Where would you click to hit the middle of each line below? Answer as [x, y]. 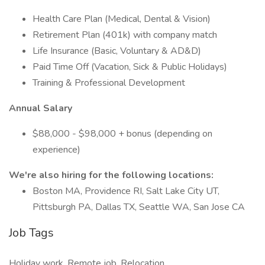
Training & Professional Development [109, 83]
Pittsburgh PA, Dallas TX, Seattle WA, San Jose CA [139, 207]
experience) [56, 150]
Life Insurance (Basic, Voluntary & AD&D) [117, 51]
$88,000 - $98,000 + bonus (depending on [122, 134]
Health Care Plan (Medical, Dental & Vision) [122, 19]
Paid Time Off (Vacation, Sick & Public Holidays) [130, 67]
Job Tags [31, 233]
